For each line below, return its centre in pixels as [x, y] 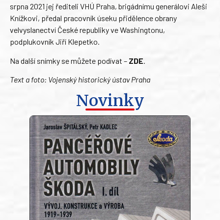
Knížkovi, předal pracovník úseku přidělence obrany [93, 18]
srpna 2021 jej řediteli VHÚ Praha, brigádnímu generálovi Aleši [109, 6]
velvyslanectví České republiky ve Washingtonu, [87, 30]
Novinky [110, 100]
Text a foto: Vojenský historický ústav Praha [80, 80]
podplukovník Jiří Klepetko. [55, 42]
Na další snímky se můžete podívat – [69, 60]
